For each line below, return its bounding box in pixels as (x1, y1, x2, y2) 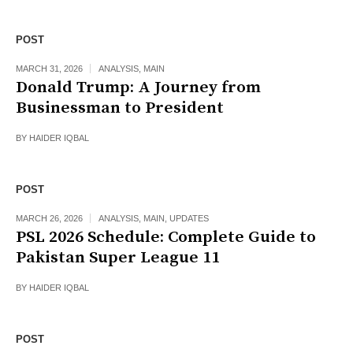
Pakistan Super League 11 (16, 247, 220, 269)
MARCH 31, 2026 (16, 64, 83, 74)
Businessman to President (16, 98, 224, 119)
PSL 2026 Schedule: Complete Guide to (16, 227, 316, 248)
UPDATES (169, 214, 209, 224)
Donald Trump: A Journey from (16, 77, 261, 98)
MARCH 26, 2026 (16, 214, 83, 224)
